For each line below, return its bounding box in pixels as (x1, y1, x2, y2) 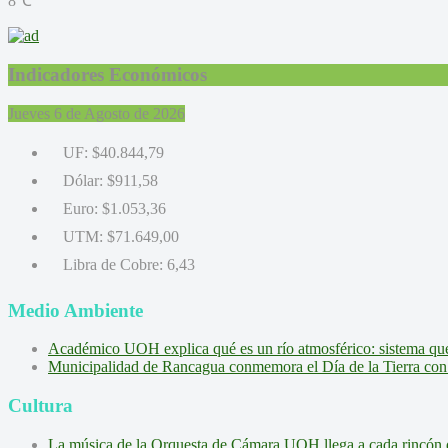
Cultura (8, 395, 73, 417)
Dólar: (63, 171, 103, 189)
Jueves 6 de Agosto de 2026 (8, 104, 185, 122)
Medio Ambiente (8, 299, 143, 321)
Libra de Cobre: (63, 255, 163, 273)
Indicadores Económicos (8, 63, 207, 85)
